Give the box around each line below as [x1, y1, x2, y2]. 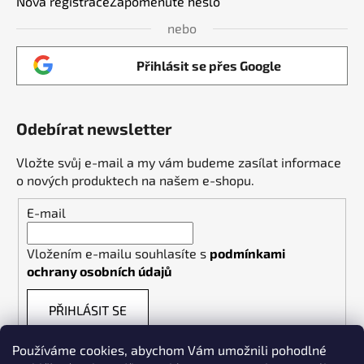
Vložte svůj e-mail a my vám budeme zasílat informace [16, 154, 341, 171]
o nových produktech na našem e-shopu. [16, 172, 254, 188]
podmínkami [210, 245, 285, 261]
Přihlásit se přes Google [136, 58, 281, 74]
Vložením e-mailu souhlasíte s [27, 245, 210, 261]
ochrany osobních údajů [27, 262, 171, 279]
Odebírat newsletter [16, 119, 172, 139]
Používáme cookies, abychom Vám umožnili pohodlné [12, 342, 327, 357]
